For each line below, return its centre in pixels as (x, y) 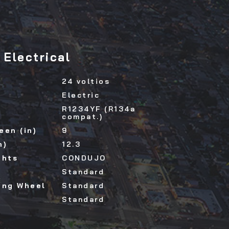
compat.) (82, 117)
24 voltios (86, 82)
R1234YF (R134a (99, 109)
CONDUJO (84, 158)
